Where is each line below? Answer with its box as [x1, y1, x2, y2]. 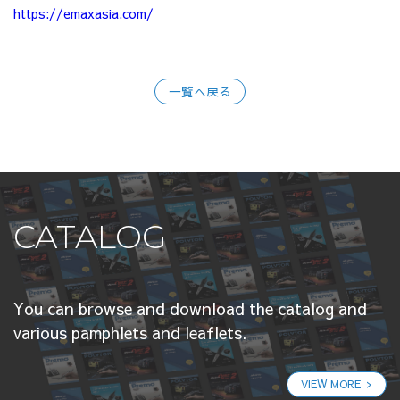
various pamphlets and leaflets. [13, 321, 247, 344]
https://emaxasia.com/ [13, 4, 154, 22]
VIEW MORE [301, 377, 361, 391]
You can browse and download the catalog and [13, 297, 367, 320]
